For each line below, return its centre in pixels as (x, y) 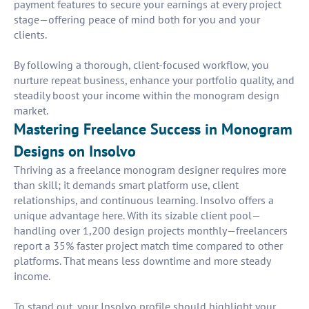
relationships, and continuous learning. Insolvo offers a (144, 200)
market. (31, 111)
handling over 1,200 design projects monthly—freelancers (151, 231)
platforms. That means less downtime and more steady (142, 261)
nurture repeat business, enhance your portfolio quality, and (154, 80)
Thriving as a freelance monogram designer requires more (150, 170)
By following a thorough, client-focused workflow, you (141, 65)
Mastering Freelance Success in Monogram (153, 129)
